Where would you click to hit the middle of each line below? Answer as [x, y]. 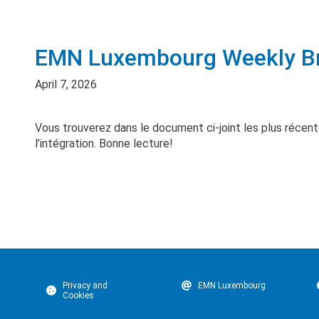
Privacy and [85, 286]
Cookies [78, 296]
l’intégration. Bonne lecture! [104, 143]
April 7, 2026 [66, 84]
